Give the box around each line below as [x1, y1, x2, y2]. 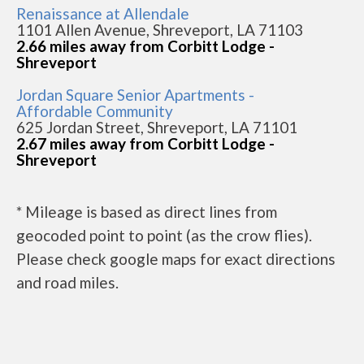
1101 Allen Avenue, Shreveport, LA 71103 [16, 19, 303, 39]
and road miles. [16, 272, 119, 292]
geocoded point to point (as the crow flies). [16, 225, 312, 245]
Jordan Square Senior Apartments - [16, 84, 254, 104]
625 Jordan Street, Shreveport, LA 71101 [16, 117, 297, 136]
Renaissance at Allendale [16, 3, 189, 23]
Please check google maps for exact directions [16, 249, 336, 268]
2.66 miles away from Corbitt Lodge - [16, 36, 275, 55]
